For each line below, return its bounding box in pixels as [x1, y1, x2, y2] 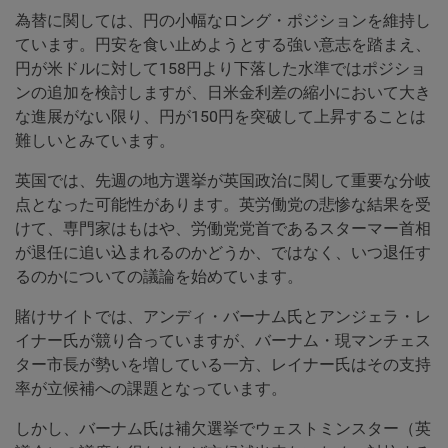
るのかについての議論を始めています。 [15, 267, 303, 287]
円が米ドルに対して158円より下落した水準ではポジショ [15, 59, 426, 79]
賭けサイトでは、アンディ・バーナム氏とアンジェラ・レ [15, 307, 431, 327]
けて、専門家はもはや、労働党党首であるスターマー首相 [15, 219, 431, 239]
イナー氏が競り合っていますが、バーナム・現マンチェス [15, 331, 431, 351]
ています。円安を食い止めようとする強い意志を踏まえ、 [15, 35, 431, 55]
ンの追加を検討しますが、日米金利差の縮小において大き [15, 83, 431, 103]
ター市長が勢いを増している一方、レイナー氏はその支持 [15, 355, 431, 375]
